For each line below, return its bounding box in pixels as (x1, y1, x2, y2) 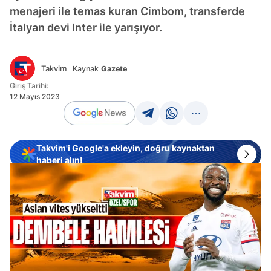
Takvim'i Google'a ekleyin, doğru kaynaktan (36, 143, 215, 153)
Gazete (101, 64, 127, 73)
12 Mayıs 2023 (10, 92, 60, 101)
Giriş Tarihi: (10, 81, 48, 90)
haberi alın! (36, 155, 83, 165)
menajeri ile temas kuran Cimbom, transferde (10, 5, 245, 18)
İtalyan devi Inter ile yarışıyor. (10, 21, 162, 34)
